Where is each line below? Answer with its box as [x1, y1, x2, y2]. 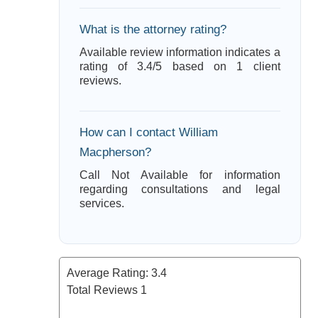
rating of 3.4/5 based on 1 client [79, 60, 280, 72]
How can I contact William [79, 126, 218, 139]
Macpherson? [79, 146, 151, 159]
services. [79, 197, 124, 209]
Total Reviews [66, 284, 141, 296]
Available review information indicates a [79, 46, 280, 58]
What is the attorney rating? [79, 23, 226, 36]
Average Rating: [66, 267, 151, 279]
